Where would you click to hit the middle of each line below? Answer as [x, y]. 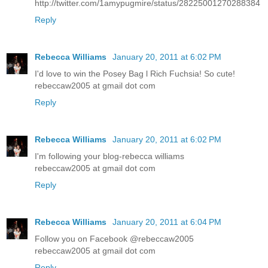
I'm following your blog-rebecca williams [109, 156]
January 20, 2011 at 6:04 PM [167, 222]
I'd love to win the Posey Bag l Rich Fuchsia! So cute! [135, 73]
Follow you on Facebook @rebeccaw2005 [114, 238]
